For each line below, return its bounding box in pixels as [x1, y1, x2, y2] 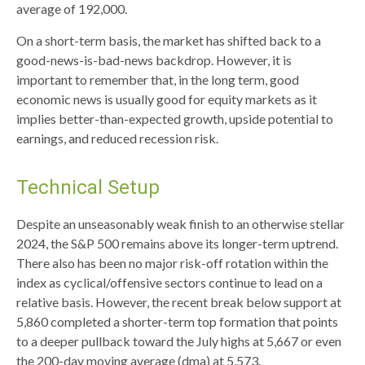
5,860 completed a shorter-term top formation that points [16, 314, 338, 329]
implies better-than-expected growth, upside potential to [16, 111, 333, 126]
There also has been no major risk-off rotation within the [16, 255, 328, 270]
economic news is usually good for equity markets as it [16, 91, 317, 107]
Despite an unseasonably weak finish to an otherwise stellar [16, 216, 345, 231]
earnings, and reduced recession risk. [16, 130, 218, 146]
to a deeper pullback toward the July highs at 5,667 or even [16, 333, 341, 349]
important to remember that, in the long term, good [16, 72, 299, 87]
